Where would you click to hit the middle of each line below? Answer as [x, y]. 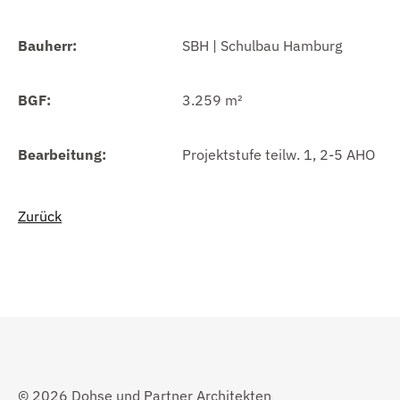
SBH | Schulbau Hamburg [262, 46]
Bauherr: [47, 46]
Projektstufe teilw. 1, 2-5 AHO [278, 155]
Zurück [40, 217]
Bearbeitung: [62, 155]
